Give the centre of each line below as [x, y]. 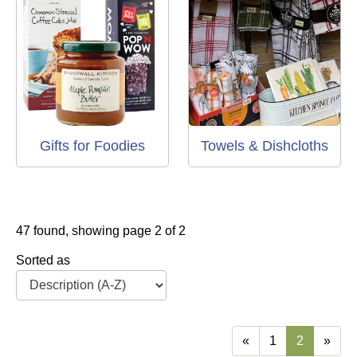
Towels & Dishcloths [265, 146]
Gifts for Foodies [92, 146]
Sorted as [43, 261]
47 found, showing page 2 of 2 [101, 231]
